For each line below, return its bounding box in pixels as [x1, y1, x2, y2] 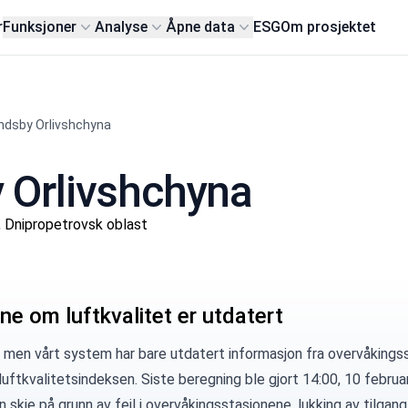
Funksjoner [3, 18, 77, 36]
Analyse [95, 18, 148, 36]
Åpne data [166, 18, 236, 36]
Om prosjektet [280, 18, 377, 36]
